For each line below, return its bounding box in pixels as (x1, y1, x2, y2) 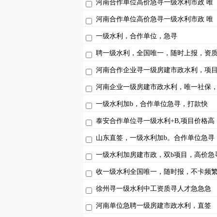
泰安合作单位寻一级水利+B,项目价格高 (96, 117, 215, 124)
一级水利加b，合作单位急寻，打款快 (96, 100, 208, 108)
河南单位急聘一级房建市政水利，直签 (96, 202, 211, 209)
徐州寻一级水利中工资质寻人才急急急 (96, 185, 211, 192)
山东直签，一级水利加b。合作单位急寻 (96, 134, 215, 141)
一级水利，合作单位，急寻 (96, 32, 177, 40)
